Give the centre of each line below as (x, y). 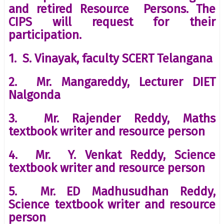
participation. (45, 35)
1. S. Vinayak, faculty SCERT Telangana (110, 58)
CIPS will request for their (112, 22)
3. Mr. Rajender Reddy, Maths (112, 118)
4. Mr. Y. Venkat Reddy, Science (112, 155)
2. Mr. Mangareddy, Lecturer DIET (112, 82)
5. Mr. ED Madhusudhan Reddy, (112, 191)
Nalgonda (34, 95)
